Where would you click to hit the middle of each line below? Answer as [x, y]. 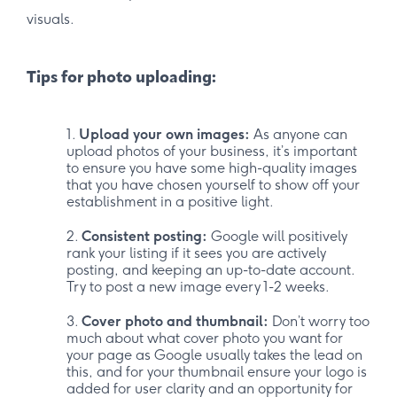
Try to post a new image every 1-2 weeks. [198, 287]
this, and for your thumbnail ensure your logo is [217, 372]
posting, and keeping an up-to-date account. [210, 270]
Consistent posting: [144, 237]
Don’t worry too [319, 322]
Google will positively [277, 237]
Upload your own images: [164, 135]
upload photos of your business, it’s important [212, 152]
